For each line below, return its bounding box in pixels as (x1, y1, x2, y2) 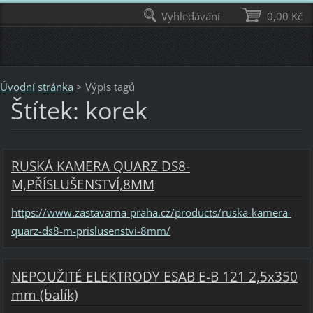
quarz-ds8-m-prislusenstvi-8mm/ (10, 224, 170, 238)
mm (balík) (10, 285, 78, 304)
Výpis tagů (85, 79, 135, 94)
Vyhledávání (161, 9, 221, 23)
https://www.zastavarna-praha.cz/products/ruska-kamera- (10, 205, 291, 220)
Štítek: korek (10, 94, 147, 126)
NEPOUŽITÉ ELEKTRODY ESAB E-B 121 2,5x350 (10, 267, 298, 286)
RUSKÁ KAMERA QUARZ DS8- (10, 156, 190, 175)
